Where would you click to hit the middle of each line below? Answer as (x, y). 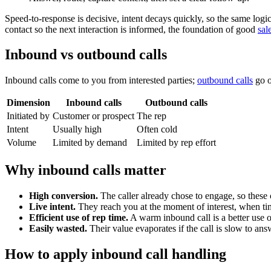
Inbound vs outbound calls (86, 55)
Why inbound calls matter (86, 170)
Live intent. (52, 207)
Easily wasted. (58, 229)
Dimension (28, 103)
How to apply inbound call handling (116, 254)
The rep (152, 116)
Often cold (157, 129)
